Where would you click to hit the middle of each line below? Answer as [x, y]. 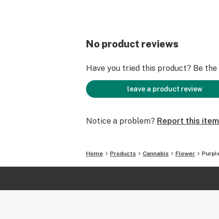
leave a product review [165, 89]
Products [123, 153]
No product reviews [132, 44]
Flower [185, 153]
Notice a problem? [120, 121]
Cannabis [156, 153]
